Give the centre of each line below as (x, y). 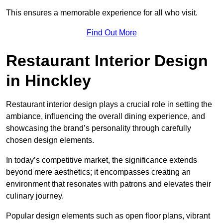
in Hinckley (49, 80)
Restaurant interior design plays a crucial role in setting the (109, 104)
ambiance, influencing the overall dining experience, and (106, 116)
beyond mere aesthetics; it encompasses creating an (98, 172)
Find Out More (111, 32)
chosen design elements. (50, 140)
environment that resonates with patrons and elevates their (109, 184)
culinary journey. (35, 196)
